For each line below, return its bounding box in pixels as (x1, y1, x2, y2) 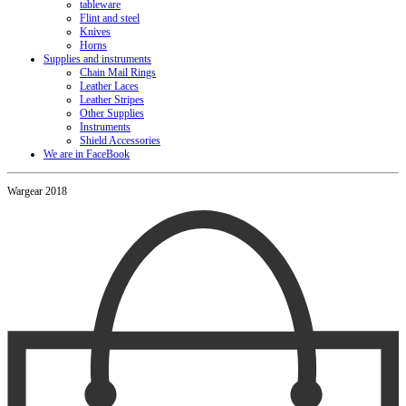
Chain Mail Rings (80, 66, 156, 79)
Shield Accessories (80, 134, 160, 147)
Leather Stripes (80, 93, 144, 106)
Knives (80, 25, 111, 38)
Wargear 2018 (7, 185, 67, 198)
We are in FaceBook (43, 148, 130, 160)
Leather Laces (80, 80, 139, 92)
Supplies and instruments (43, 53, 151, 65)
